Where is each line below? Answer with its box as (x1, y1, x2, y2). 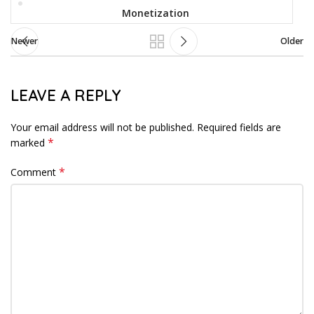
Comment (11, 165, 59, 179)
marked (11, 135, 48, 149)
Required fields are (197, 120, 281, 134)
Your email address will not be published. (11, 120, 194, 134)
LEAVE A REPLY (11, 85, 121, 105)
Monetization (121, 6, 189, 20)
